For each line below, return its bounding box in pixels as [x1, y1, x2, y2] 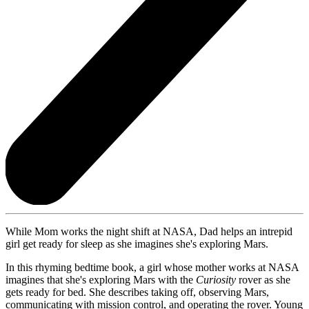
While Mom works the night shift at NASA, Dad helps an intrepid [6, 225, 292, 237]
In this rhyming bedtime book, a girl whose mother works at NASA [6, 261, 299, 273]
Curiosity [196, 273, 236, 286]
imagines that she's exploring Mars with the [6, 273, 196, 286]
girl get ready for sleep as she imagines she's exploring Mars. [6, 237, 268, 250]
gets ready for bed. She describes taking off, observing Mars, [6, 286, 269, 298]
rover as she [236, 273, 290, 286]
